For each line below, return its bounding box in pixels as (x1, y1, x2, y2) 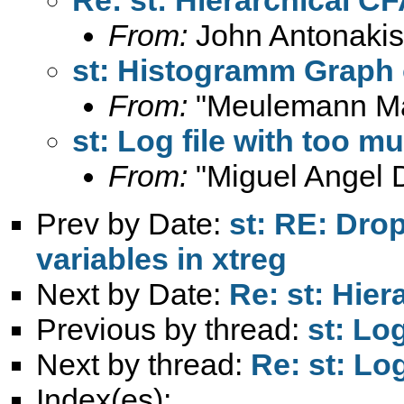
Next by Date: (36, 276, 229, 311)
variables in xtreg (36, 241, 287, 276)
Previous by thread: (36, 311, 308, 346)
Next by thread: (36, 346, 251, 381)
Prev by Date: (36, 206, 229, 241)
